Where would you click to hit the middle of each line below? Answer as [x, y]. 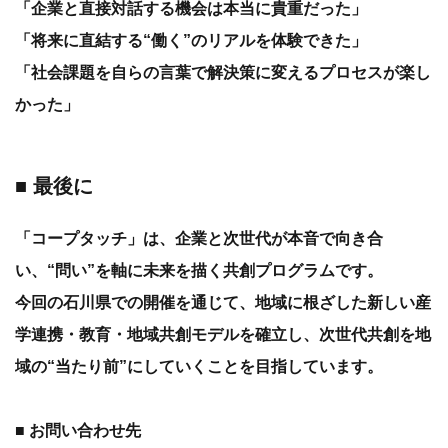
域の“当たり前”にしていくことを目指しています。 [199, 366]
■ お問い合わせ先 [78, 430]
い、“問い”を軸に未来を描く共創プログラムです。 [199, 270]
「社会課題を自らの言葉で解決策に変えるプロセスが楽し [223, 72]
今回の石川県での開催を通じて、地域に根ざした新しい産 [223, 302]
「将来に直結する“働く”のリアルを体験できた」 [191, 40]
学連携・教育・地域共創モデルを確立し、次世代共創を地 [223, 334]
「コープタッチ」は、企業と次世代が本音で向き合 [199, 238]
